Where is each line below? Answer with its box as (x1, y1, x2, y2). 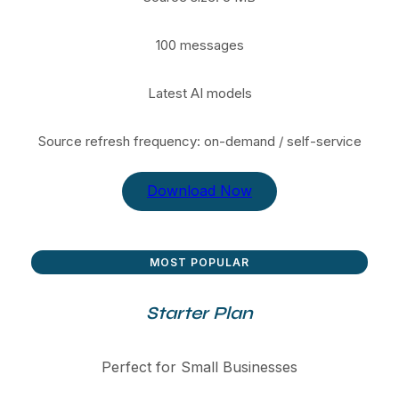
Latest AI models (147, 84, 252, 102)
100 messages (155, 36, 244, 53)
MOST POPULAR (150, 255, 249, 269)
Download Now (147, 182, 252, 200)
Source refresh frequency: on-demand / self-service (37, 132, 362, 150)
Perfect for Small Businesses (102, 357, 297, 376)
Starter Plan (146, 301, 253, 324)
